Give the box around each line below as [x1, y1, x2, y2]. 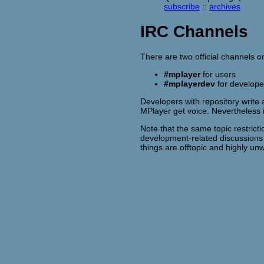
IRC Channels [140, 22, 248, 41]
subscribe [164, 1, 200, 11]
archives [209, 1, 240, 11]
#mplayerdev [164, 79, 215, 89]
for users [200, 70, 236, 80]
